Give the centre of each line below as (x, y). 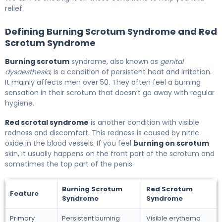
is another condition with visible (144, 122)
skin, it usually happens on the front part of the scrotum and (110, 153)
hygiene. (20, 103)
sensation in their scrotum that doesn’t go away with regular (110, 92)
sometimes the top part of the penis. (69, 164)
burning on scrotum (171, 143)
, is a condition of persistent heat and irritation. (131, 72)
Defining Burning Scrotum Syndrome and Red (111, 31)
